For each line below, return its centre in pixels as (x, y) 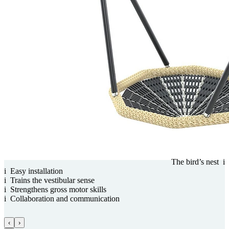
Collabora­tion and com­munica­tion (65, 198)
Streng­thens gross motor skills (58, 189)
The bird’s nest (195, 162)
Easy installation (37, 171)
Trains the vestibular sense (52, 180)
